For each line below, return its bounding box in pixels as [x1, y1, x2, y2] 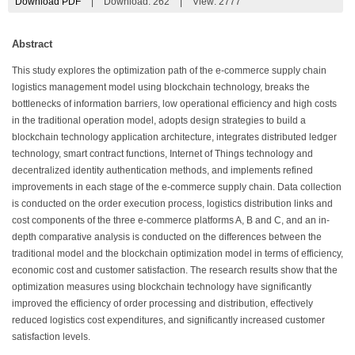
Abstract [12, 37, 52, 50]
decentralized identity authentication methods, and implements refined [12, 165, 313, 175]
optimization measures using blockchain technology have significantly [12, 281, 311, 292]
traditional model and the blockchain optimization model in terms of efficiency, [12, 248, 343, 258]
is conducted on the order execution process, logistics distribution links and [12, 198, 333, 208]
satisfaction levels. [12, 331, 90, 342]
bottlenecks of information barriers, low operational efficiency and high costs [12, 98, 337, 109]
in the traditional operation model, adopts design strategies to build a [12, 115, 306, 125]
